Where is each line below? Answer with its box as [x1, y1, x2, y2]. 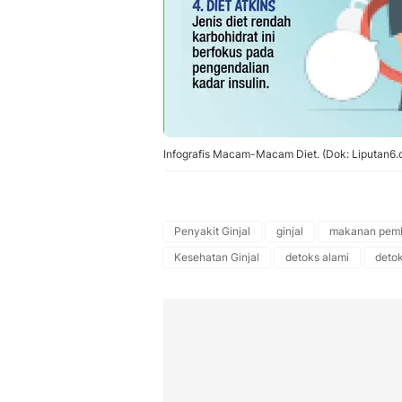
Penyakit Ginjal [174, 224, 250, 238]
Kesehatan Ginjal [174, 250, 259, 264]
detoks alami [285, 250, 349, 264]
